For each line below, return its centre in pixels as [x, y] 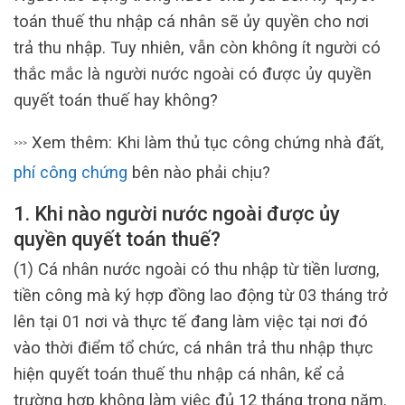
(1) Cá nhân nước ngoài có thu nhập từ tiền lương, [197, 269]
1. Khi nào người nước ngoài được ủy [177, 214]
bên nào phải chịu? [199, 172]
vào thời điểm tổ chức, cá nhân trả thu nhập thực [193, 348]
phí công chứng [71, 172]
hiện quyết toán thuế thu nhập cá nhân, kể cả [179, 374]
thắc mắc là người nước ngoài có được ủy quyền [193, 73]
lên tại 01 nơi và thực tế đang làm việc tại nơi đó [191, 322]
